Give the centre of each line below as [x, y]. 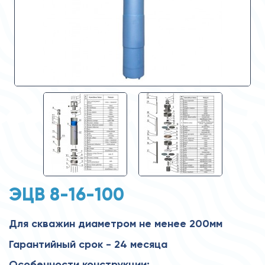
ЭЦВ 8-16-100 [67, 194]
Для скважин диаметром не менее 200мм [116, 223]
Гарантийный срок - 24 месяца [88, 244]
